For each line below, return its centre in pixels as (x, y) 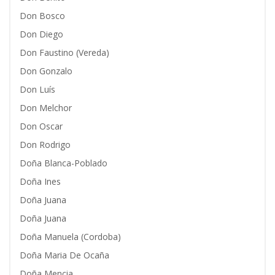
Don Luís (37, 89)
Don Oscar (41, 126)
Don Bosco (42, 16)
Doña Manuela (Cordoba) (70, 237)
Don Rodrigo (45, 145)
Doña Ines (40, 181)
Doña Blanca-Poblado (64, 163)
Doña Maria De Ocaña (64, 255)
